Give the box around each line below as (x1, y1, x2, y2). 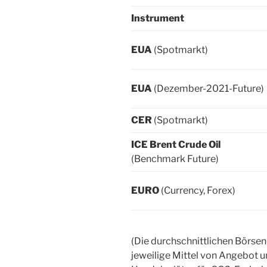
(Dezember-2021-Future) (154, 82, 264, 94)
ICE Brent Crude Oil (131, 138, 221, 150)
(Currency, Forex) (161, 184, 235, 196)
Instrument (131, 12, 184, 24)
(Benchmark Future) (131, 153, 219, 164)
